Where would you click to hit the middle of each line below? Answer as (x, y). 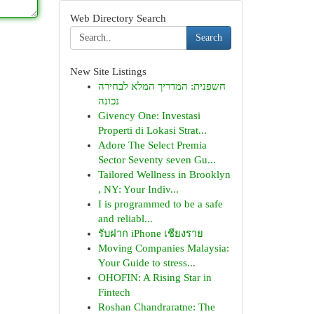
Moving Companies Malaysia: (163, 248)
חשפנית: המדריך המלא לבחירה (162, 86)
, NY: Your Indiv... (138, 189)
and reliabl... (125, 219)
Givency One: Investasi (149, 116)
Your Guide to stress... (146, 263)
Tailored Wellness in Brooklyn (164, 175)
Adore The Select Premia (152, 145)
